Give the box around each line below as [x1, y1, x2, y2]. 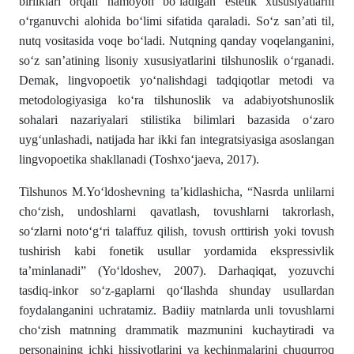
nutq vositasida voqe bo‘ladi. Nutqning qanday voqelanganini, [19, 34, 335, 48]
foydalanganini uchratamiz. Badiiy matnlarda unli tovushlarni [19, 303, 335, 318]
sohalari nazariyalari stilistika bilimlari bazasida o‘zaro [19, 113, 335, 127]
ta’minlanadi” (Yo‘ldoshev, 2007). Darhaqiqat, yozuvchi [19, 264, 335, 278]
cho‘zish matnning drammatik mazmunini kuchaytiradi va [19, 323, 335, 337]
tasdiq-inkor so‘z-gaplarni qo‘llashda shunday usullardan [19, 284, 335, 298]
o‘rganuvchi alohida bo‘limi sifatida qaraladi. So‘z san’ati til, [19, 14, 335, 28]
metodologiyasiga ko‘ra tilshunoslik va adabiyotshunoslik [19, 93, 335, 107]
